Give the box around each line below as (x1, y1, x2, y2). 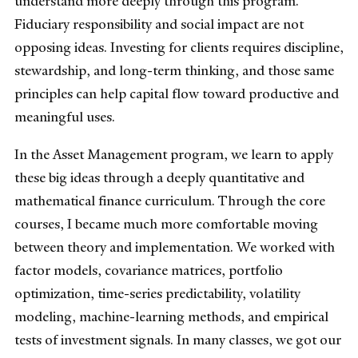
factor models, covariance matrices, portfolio (14, 261, 283, 279)
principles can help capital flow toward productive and (14, 84, 339, 102)
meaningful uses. (14, 107, 115, 125)
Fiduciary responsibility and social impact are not (14, 14, 304, 33)
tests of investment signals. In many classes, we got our (14, 330, 341, 348)
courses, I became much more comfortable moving (14, 214, 318, 233)
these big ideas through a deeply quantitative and (14, 168, 304, 186)
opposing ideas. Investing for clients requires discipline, (14, 38, 344, 56)
